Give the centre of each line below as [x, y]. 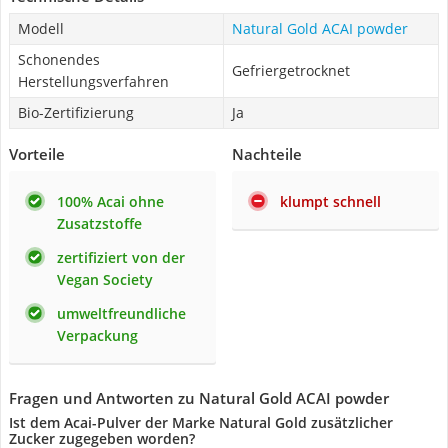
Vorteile [37, 154]
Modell [41, 28]
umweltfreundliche [121, 313]
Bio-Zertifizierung [76, 112]
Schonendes [59, 59]
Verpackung [97, 335]
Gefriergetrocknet [291, 70]
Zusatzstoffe [99, 223]
